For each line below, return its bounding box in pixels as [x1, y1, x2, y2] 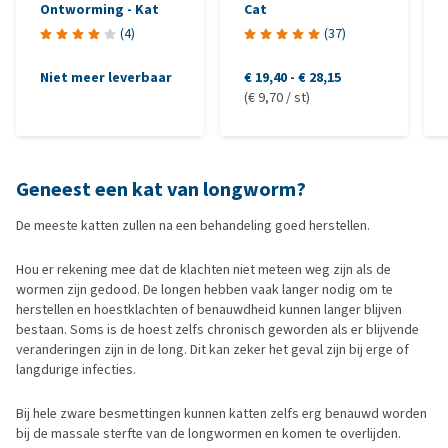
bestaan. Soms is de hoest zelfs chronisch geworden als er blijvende [16, 320, 419, 339]
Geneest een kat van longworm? [16, 176, 306, 203]
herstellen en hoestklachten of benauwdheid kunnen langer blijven [16, 300, 402, 319]
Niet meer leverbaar [40, 68, 172, 87]
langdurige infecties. [16, 360, 136, 379]
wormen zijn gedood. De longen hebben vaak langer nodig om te [16, 280, 393, 299]
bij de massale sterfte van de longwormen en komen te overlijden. [16, 424, 401, 443]
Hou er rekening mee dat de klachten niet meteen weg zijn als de [16, 260, 391, 279]
